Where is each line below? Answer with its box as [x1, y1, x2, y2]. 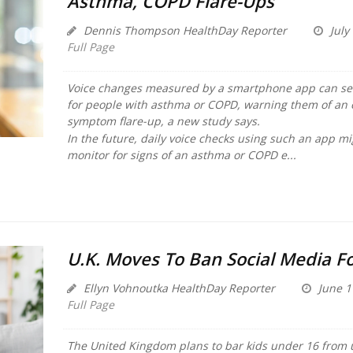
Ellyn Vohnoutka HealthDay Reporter [80, 280, 275, 295]
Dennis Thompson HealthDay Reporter [80, 23, 287, 39]
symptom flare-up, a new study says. [66, 113, 260, 129]
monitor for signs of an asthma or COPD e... [66, 147, 296, 163]
